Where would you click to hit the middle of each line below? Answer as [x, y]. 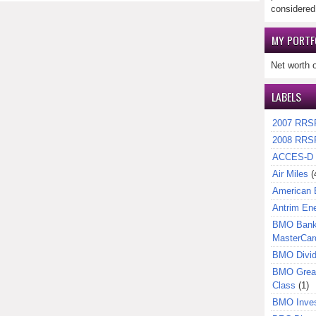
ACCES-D [293, 157]
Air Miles [290, 174]
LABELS [286, 97]
